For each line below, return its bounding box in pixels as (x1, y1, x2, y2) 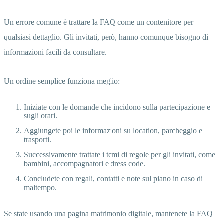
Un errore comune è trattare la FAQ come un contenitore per (4, 17, 193, 26)
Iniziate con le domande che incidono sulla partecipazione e (24, 102, 210, 111)
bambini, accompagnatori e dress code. (24, 159, 145, 168)
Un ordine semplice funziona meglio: (4, 76, 120, 85)
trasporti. (24, 135, 51, 144)
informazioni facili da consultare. (4, 47, 107, 56)
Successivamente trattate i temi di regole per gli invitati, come (24, 150, 215, 159)
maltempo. (24, 183, 57, 192)
